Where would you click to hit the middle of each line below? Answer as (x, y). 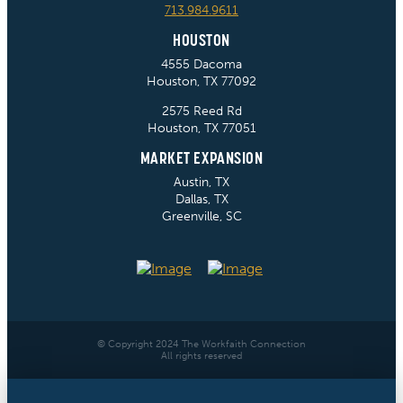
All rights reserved (201, 355)
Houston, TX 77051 (201, 128)
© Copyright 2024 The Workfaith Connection (201, 343)
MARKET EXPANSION (201, 157)
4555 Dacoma (201, 64)
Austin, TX (201, 182)
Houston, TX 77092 (201, 81)
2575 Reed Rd (201, 111)
